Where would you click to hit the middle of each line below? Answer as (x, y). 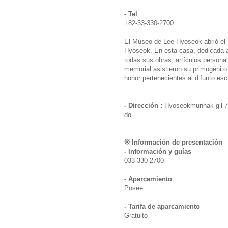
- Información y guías (158, 151)
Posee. (135, 188)
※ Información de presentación (173, 142)
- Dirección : (144, 105)
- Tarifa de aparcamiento (162, 206)
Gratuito (136, 215)
